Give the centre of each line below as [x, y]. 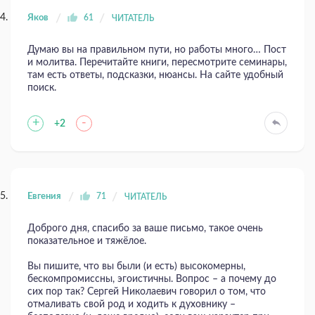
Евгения [44, 197]
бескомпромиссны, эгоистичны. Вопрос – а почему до [152, 279]
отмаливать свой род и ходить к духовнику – [131, 305]
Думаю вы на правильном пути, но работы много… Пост [157, 50]
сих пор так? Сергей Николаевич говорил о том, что [147, 292]
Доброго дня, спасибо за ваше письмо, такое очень [145, 229]
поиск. [42, 88]
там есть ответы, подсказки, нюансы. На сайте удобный [155, 76]
